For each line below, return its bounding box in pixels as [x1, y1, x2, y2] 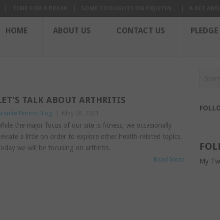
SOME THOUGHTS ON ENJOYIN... [81, 5, 176, 12]
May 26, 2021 [61, 110, 99, 117]
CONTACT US [116, 26, 165, 35]
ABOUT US [53, 26, 91, 35]
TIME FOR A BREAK [12, 5, 68, 12]
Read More [154, 156, 185, 163]
